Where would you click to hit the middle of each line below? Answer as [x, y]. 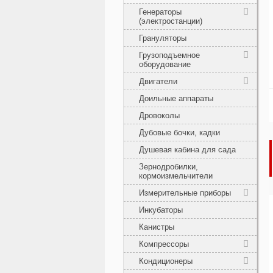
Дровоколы [159, 115]
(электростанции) [171, 21]
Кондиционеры [166, 261]
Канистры [157, 227]
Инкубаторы [161, 210]
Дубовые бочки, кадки [179, 132]
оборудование [165, 64]
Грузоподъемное [169, 55]
